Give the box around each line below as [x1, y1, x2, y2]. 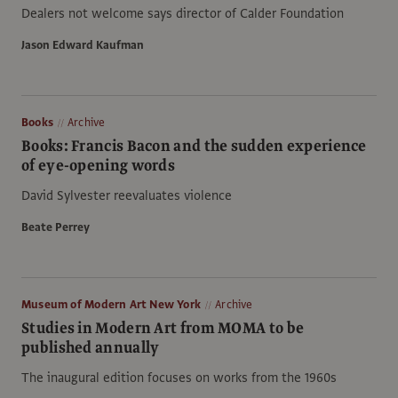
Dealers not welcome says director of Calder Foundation [21, 4, 344, 22]
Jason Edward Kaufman [21, 36, 144, 53]
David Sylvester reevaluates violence [21, 186, 232, 204]
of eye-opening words [21, 154, 176, 177]
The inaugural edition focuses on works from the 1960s [21, 368, 337, 386]
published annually [21, 336, 160, 359]
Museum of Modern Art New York [21, 296, 202, 313]
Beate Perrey [21, 219, 90, 235]
